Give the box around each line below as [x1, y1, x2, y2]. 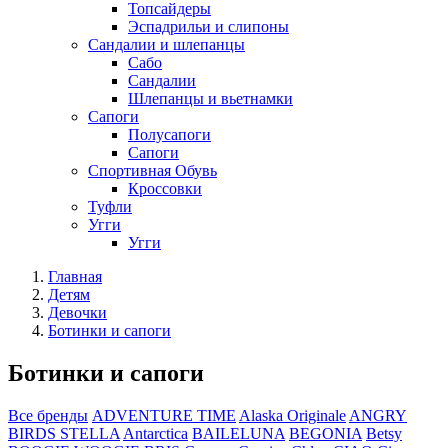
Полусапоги [128, 126, 211, 143]
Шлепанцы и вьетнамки [128, 90, 293, 107]
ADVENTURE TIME [92, 406, 236, 424]
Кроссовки [128, 180, 202, 197]
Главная [48, 268, 102, 285]
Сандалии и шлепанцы [88, 36, 245, 53]
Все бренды [8, 406, 88, 424]
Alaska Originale [239, 406, 346, 424]
